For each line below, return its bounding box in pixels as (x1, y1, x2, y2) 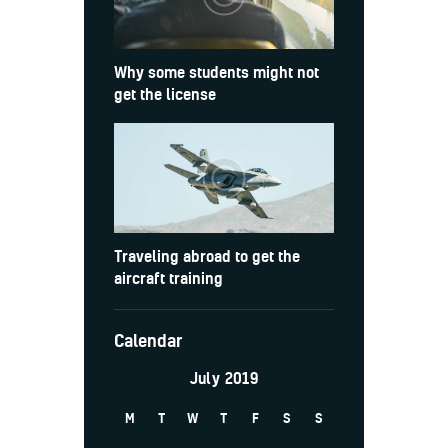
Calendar (114, 329, 182, 353)
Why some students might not (114, 62, 319, 83)
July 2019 (189, 367, 259, 388)
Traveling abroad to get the (114, 246, 300, 267)
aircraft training (114, 268, 223, 289)
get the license (114, 84, 216, 105)
